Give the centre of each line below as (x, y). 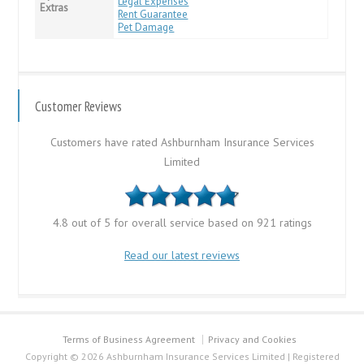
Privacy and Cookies (252, 339)
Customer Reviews (79, 106)
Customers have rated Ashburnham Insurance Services (182, 142)
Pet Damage (146, 27)
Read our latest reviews (182, 255)
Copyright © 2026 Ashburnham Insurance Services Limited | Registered (182, 356)
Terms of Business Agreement (129, 339)
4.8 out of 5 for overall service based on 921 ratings (182, 222)
